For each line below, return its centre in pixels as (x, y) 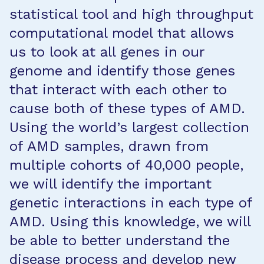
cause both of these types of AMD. (127, 108)
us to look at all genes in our (107, 52)
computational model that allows (122, 33)
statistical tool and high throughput (131, 14)
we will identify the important (110, 184)
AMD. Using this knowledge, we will (130, 222)
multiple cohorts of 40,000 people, (126, 165)
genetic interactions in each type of (131, 203)
